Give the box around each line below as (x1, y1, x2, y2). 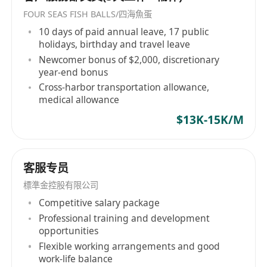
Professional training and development (39, 212, 210, 225)
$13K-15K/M (176, 112, 244, 128)
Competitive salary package (39, 196, 160, 210)
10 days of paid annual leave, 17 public (39, 24, 209, 38)
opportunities (39, 224, 99, 238)
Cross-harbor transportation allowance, (39, 80, 210, 94)
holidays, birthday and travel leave (39, 37, 191, 51)
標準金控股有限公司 (23, 179, 99, 191)
